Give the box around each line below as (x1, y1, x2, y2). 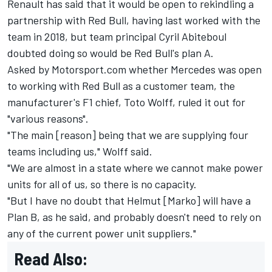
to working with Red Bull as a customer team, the (7, 78, 235, 92)
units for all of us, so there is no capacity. (7, 177, 197, 191)
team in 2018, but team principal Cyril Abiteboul (7, 29, 226, 43)
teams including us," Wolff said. (7, 144, 152, 158)
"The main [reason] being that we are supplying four (7, 127, 248, 141)
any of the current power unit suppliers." (7, 226, 196, 240)
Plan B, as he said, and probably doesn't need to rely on (7, 209, 261, 223)
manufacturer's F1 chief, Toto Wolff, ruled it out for (7, 95, 245, 109)
